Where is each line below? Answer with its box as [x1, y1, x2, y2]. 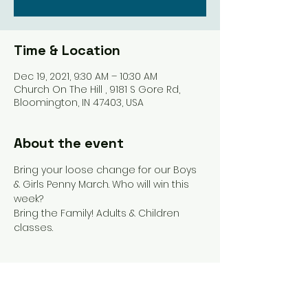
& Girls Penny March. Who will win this [14, 177, 192, 191]
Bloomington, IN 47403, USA [14, 96, 144, 109]
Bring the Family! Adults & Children [14, 206, 182, 220]
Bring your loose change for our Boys [14, 163, 199, 177]
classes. [14, 221, 56, 234]
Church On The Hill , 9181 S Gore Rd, [14, 82, 180, 96]
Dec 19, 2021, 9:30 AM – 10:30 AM [14, 69, 157, 83]
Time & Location [14, 41, 120, 59]
